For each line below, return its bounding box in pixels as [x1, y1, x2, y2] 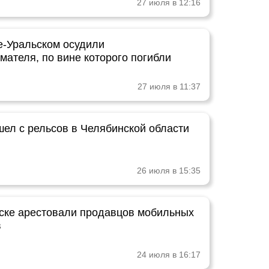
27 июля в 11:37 [138, 82, 201, 91]
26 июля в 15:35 [137, 166, 201, 175]
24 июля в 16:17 [137, 250, 201, 259]
